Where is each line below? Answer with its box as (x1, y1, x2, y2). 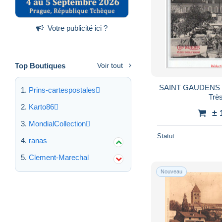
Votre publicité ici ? (48, 23, 108, 32)
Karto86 (29, 102, 54, 111)
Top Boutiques (15, 61, 65, 70)
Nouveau (161, 168, 182, 174)
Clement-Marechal (29, 153, 89, 162)
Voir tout (97, 61, 123, 69)
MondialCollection (29, 119, 86, 128)
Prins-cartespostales (29, 85, 96, 94)
